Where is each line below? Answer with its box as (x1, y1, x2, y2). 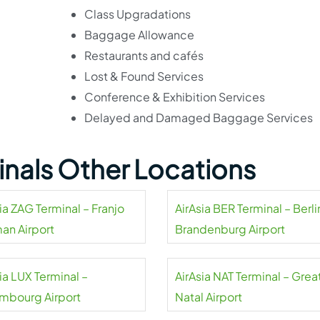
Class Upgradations (84, 6, 191, 21)
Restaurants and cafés (84, 48, 204, 63)
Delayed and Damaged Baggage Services (84, 110, 313, 125)
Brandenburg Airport (174, 221, 285, 236)
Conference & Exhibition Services (84, 89, 265, 104)
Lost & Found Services (84, 69, 204, 84)
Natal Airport (174, 289, 242, 304)
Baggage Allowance (84, 27, 194, 42)
